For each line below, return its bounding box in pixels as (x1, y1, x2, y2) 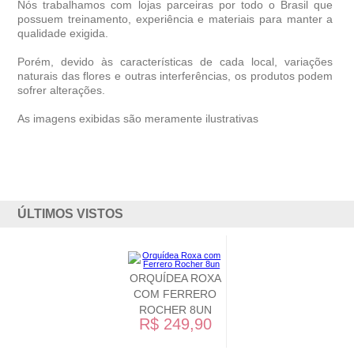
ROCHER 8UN (138, 303, 212, 316)
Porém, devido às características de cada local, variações (17, 55, 333, 69)
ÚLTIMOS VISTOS (17, 206, 124, 220)
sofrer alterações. (17, 84, 106, 97)
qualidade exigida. (17, 27, 109, 40)
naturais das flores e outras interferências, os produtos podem (17, 70, 333, 83)
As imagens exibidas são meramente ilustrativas (17, 112, 259, 126)
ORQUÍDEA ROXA (129, 271, 221, 284)
